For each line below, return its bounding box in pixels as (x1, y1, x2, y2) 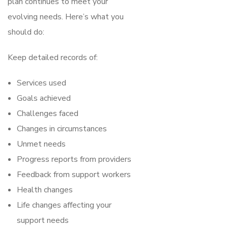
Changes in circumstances (17, 123, 107, 134)
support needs (17, 214, 69, 226)
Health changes (17, 184, 73, 195)
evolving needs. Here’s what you (8, 11, 124, 22)
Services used (17, 77, 66, 89)
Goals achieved (17, 92, 71, 104)
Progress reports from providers (17, 153, 131, 165)
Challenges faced (17, 107, 78, 119)
